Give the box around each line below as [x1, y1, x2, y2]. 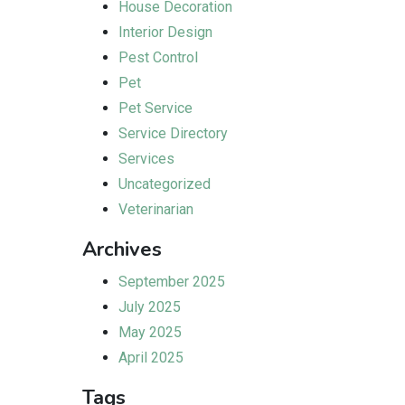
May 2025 [118, 324, 182, 341]
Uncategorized [118, 175, 211, 193]
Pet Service [118, 99, 193, 117]
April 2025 [118, 349, 184, 366]
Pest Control [118, 49, 198, 66]
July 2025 [118, 298, 181, 316]
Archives [82, 236, 162, 263]
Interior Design [118, 24, 212, 41]
